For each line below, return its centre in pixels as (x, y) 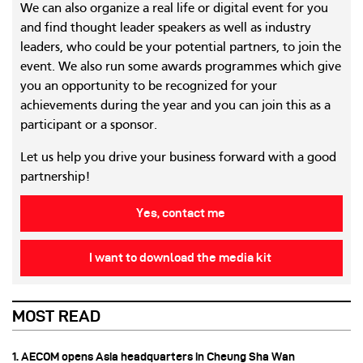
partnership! (55, 178)
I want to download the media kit (181, 258)
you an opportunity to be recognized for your (149, 87)
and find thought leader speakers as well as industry (166, 29)
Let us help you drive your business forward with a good (178, 158)
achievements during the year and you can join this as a (175, 107)
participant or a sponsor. (89, 126)
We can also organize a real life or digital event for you (174, 9)
